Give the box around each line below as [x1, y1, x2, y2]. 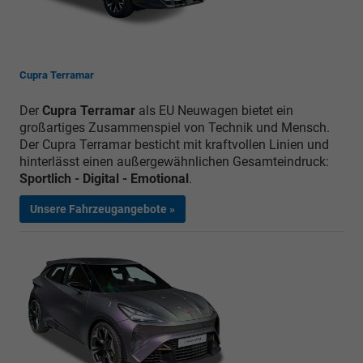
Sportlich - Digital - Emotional [19, 170, 189, 186]
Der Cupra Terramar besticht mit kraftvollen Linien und [19, 136, 329, 152]
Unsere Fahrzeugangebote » [30, 202, 175, 216]
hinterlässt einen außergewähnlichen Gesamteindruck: [19, 153, 329, 169]
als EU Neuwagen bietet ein [139, 102, 293, 118]
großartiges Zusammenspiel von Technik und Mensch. [19, 119, 330, 135]
